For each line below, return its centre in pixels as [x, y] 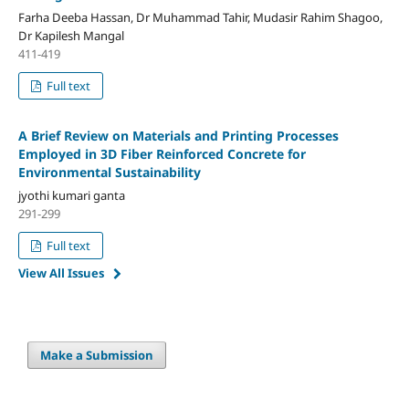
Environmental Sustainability [109, 172]
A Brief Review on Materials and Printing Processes [178, 135]
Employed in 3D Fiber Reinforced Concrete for [162, 153]
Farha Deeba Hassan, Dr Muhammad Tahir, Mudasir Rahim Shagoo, [200, 17]
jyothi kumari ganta [71, 195]
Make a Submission [97, 355]
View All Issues [61, 273]
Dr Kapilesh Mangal [71, 35]
